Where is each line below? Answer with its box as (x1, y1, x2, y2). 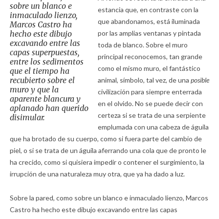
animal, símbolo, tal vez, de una (97, 76, 191, 84)
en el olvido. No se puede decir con (97, 99, 203, 108)
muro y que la (10, 85, 59, 94)
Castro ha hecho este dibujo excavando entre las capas (10, 205, 177, 214)
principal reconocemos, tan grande (97, 52, 202, 61)
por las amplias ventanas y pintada (97, 29, 201, 37)
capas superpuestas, (10, 47, 79, 57)
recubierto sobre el (10, 75, 75, 85)
